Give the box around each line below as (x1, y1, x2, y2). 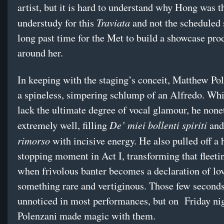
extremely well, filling (17, 118, 109, 132)
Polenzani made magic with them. (17, 209, 155, 223)
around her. (17, 46, 63, 60)
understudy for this (17, 16, 96, 30)
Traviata (96, 15, 132, 29)
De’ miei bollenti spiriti (109, 118, 207, 132)
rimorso (17, 133, 50, 147)
